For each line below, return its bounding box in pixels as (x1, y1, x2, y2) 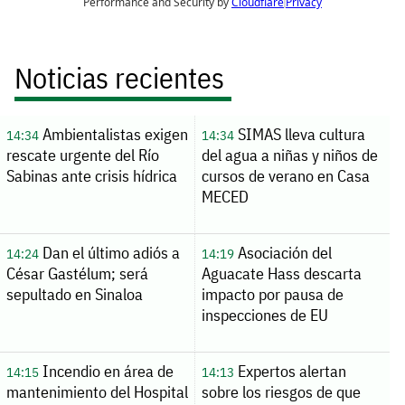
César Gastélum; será (5, 262, 148, 284)
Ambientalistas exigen (38, 123, 188, 145)
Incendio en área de (38, 360, 174, 381)
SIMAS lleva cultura (233, 123, 365, 145)
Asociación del (233, 241, 332, 263)
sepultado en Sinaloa (5, 283, 143, 305)
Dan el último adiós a (38, 241, 180, 263)
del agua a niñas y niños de (201, 144, 378, 165)
